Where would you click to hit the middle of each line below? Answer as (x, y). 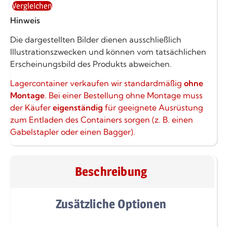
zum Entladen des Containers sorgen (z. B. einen (102, 120)
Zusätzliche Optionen (111, 204)
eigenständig (78, 108)
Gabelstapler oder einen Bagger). (73, 132)
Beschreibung (111, 172)
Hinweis (25, 20)
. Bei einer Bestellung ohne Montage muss (124, 96)
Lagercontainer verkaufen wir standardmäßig (97, 83)
